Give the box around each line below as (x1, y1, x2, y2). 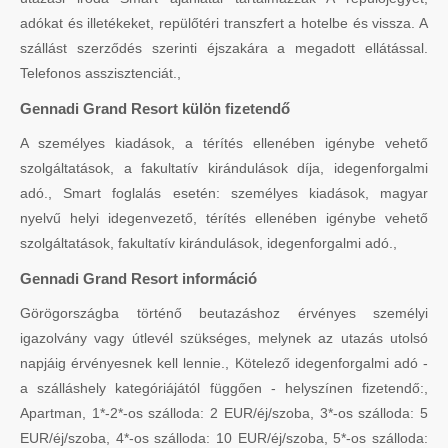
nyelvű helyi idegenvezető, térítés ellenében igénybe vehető (20, 209, 428, 226)
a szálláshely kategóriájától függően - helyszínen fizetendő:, (20, 379, 428, 396)
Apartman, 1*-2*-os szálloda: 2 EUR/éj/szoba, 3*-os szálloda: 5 (20, 404, 428, 421)
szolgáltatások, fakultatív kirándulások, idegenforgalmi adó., (20, 234, 397, 251)
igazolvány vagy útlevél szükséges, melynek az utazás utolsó (20, 329, 428, 346)
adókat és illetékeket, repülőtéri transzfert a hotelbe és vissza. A (20, 14, 428, 31)
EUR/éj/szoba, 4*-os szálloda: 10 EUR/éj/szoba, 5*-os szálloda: (20, 429, 428, 446)
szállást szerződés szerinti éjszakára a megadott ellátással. (20, 39, 428, 56)
